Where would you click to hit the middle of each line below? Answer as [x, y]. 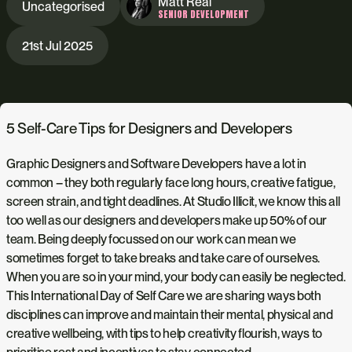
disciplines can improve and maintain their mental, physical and [170, 314]
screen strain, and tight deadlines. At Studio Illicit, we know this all [173, 201]
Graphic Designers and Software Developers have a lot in [156, 163]
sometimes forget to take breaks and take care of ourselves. [163, 258]
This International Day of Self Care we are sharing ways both [164, 295]
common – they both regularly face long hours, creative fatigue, [171, 182]
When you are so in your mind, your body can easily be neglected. [176, 277]
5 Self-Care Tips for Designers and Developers [149, 128]
